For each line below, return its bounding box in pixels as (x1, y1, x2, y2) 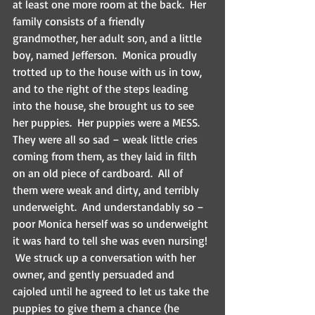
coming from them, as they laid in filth (13, 149, 200, 164)
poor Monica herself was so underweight (13, 217, 211, 231)
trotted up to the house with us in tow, (13, 65, 205, 79)
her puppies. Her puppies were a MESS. (13, 115, 205, 130)
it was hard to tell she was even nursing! (13, 233, 210, 248)
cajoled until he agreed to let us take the (13, 284, 212, 299)
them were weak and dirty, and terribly (13, 183, 202, 198)
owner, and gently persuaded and (13, 267, 177, 282)
